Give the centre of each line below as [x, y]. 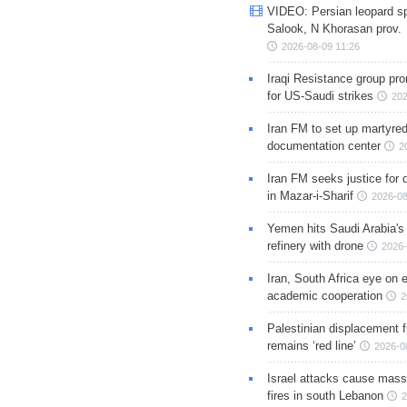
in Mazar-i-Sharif [310, 195]
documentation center [323, 145]
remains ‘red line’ [311, 345]
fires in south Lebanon [325, 395]
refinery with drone [315, 245]
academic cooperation [324, 295]
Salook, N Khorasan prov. [334, 28]
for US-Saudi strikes [320, 95]
